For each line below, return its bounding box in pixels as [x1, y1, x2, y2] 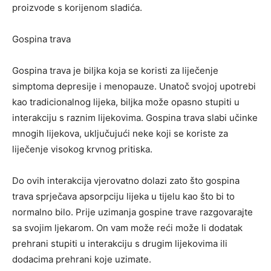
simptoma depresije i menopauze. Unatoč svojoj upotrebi [12, 80, 256, 92]
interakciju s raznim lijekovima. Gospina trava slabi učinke [12, 111, 258, 123]
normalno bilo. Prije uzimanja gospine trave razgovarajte [12, 206, 253, 218]
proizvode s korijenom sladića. [12, 1, 142, 13]
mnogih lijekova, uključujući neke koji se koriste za [12, 127, 228, 139]
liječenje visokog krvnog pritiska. [12, 143, 152, 155]
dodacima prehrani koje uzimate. [12, 253, 151, 265]
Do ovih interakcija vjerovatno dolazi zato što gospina [12, 174, 240, 186]
